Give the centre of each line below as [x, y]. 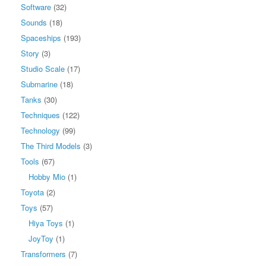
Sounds [34, 22]
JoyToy [41, 238]
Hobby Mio [47, 176]
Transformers [43, 254]
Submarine [39, 84]
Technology [40, 130]
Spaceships [41, 37]
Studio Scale [43, 68]
